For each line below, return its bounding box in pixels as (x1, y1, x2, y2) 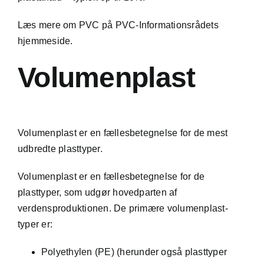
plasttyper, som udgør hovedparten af (17, 187, 177, 198)
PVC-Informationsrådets (115, 19, 219, 30)
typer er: (17, 219, 53, 230)
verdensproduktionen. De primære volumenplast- (17, 203, 228, 214)
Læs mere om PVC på (17, 19, 115, 30)
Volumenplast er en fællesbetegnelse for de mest (17, 128, 228, 138)
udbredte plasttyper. (17, 144, 103, 154)
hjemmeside (17, 35, 71, 46)
